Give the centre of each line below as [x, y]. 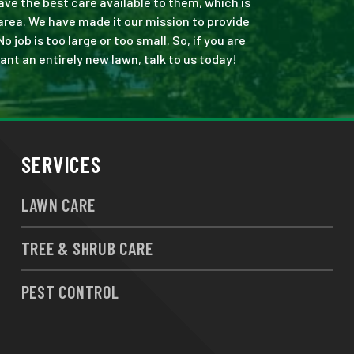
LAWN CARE [58, 205]
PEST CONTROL [70, 292]
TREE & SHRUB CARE [87, 248]
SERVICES [61, 164]
